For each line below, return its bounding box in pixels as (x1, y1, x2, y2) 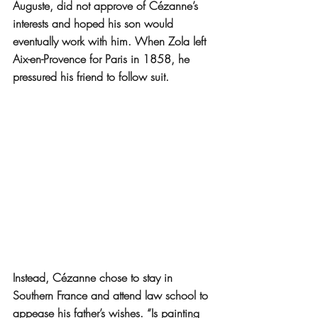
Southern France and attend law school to (13, 287, 212, 304)
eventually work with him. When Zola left (13, 33, 209, 49)
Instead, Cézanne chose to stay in (13, 270, 176, 286)
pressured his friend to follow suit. (13, 68, 169, 84)
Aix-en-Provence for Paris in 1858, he (13, 50, 193, 67)
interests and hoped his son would (13, 15, 177, 31)
